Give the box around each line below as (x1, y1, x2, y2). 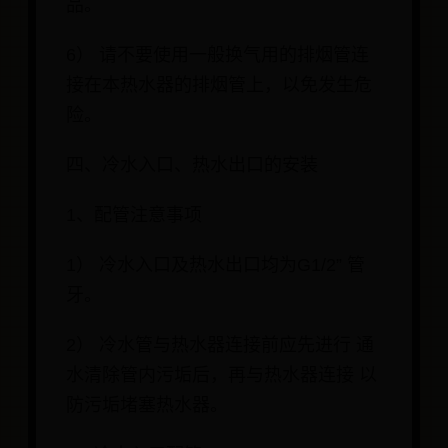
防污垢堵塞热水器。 (66, 395, 228, 416)
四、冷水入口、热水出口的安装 (66, 155, 318, 176)
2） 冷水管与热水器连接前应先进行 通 (66, 335, 374, 356)
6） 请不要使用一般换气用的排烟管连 (66, 45, 369, 66)
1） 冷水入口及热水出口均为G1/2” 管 (66, 255, 365, 276)
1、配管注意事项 (66, 205, 202, 226)
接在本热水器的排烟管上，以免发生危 (66, 75, 372, 96)
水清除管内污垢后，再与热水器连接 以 (66, 365, 377, 386)
